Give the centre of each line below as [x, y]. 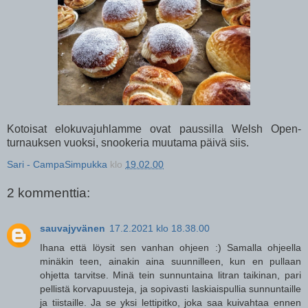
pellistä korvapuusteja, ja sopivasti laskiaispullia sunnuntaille [170, 289]
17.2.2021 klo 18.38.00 [159, 229]
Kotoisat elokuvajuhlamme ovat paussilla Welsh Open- [154, 129]
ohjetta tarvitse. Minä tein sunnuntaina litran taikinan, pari [170, 275]
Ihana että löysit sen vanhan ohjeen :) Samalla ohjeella [170, 248]
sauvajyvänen [73, 229]
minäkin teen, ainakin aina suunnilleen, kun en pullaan [170, 262]
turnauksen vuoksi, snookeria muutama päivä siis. [129, 143]
